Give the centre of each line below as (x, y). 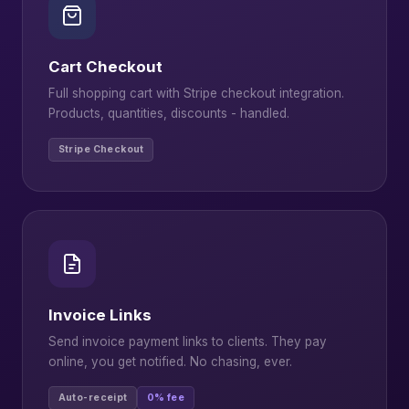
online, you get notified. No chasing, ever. (170, 361)
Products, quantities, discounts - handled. (169, 113)
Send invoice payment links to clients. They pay (188, 341)
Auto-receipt (93, 398)
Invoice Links (100, 315)
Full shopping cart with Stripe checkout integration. (196, 93)
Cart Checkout (105, 66)
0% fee (166, 398)
